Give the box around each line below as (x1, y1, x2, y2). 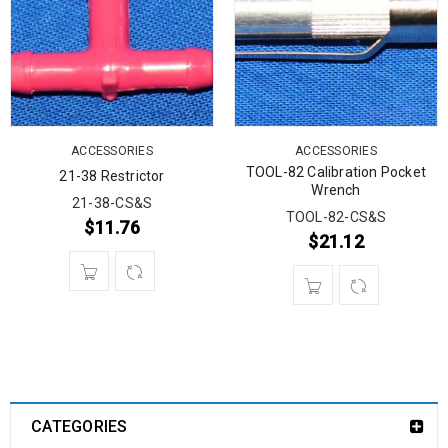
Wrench (311, 182, 361, 198)
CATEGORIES (31, 417, 128, 436)
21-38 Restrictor (59, 168, 165, 184)
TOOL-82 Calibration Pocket (245, 164, 427, 180)
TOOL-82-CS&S (285, 209, 387, 225)
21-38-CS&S (71, 195, 153, 211)
